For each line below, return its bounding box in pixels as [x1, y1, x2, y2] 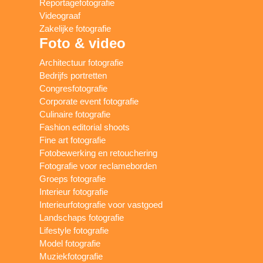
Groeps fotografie [39, 174, 106, 184]
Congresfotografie [39, 83, 108, 94]
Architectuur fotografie [39, 58, 124, 68]
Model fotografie [39, 238, 101, 249]
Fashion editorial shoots [39, 122, 130, 133]
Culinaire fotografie [39, 109, 111, 120]
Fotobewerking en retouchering [39, 148, 158, 159]
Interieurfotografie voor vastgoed [39, 200, 163, 210]
